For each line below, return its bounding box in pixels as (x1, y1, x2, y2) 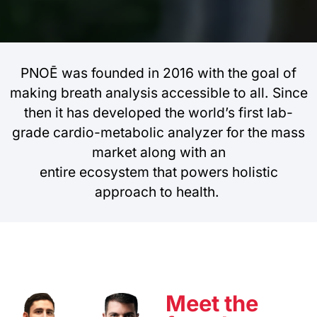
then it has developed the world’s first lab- (24, 103, 293, 121)
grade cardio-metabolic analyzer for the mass (12, 123, 305, 141)
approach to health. (94, 183, 223, 200)
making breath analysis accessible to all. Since (9, 83, 308, 101)
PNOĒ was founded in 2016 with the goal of (21, 64, 296, 81)
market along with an (91, 143, 226, 161)
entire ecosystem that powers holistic (39, 163, 278, 180)
